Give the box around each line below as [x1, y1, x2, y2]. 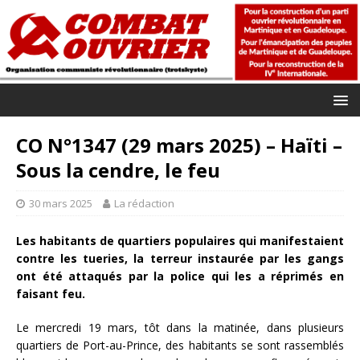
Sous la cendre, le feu [16, 156, 220, 183]
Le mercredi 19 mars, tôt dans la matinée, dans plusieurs [16, 319, 344, 335]
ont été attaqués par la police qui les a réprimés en [16, 268, 344, 284]
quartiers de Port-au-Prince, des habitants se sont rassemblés [16, 337, 344, 353]
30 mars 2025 [29, 195, 92, 211]
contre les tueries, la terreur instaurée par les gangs [16, 250, 344, 266]
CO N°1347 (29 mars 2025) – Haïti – [16, 131, 342, 158]
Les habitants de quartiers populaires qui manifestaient [16, 232, 344, 248]
